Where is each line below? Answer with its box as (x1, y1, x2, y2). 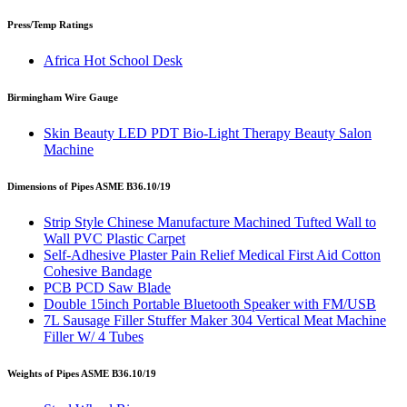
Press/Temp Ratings (7, 19, 93, 31)
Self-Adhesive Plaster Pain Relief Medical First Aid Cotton (44, 247, 381, 263)
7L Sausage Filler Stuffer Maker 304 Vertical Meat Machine (44, 313, 386, 329)
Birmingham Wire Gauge (7, 92, 118, 104)
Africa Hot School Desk (44, 53, 183, 69)
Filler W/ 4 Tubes (44, 329, 144, 345)
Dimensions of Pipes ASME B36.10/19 (7, 181, 171, 193)
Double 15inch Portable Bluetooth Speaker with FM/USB (44, 296, 376, 313)
